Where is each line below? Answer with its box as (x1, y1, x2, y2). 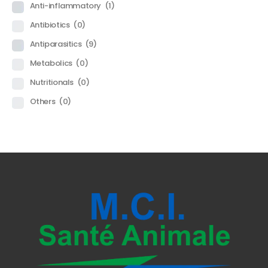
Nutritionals (29, 77, 75, 89)
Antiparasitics (29, 38, 83, 50)
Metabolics (29, 57, 74, 69)
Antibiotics (29, 19, 71, 31)
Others (29, 96, 57, 108)
